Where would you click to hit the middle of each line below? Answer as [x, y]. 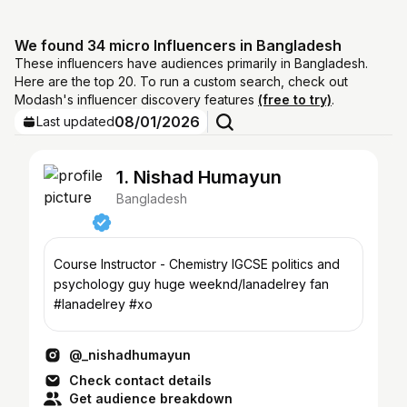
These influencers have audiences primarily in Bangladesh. [191, 63]
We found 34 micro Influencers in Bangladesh [178, 45]
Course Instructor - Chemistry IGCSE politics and [197, 264]
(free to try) [295, 99]
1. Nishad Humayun [199, 177]
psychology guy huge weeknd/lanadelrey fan [191, 284]
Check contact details [140, 380]
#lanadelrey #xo [103, 304]
